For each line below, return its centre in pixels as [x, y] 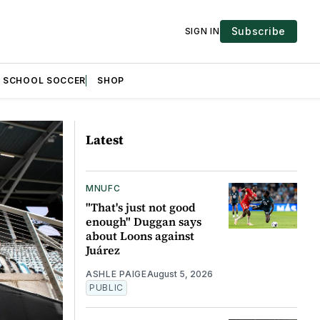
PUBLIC [106, 287]
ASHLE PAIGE [116, 274]
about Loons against [140, 235]
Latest [104, 139]
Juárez [102, 250]
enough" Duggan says [143, 221]
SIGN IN [202, 31]
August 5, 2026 [180, 274]
